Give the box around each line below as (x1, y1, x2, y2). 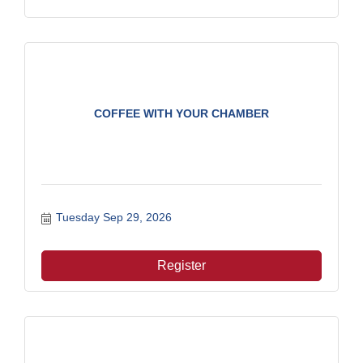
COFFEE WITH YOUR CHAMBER (94, 107, 269, 121)
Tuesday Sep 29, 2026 (55, 211, 172, 224)
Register (157, 258, 206, 273)
